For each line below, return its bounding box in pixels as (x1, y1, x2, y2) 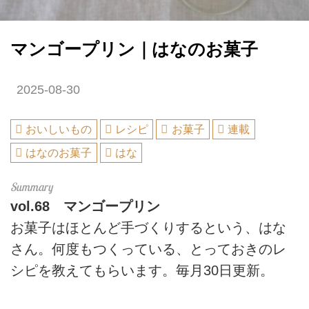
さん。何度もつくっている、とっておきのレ (10, 241, 286, 257)
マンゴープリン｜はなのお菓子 (10, 39, 258, 59)
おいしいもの (26, 123, 92, 136)
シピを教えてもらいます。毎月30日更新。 (10, 262, 274, 278)
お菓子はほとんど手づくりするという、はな (10, 219, 286, 235)
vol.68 (10, 198, 50, 214)
